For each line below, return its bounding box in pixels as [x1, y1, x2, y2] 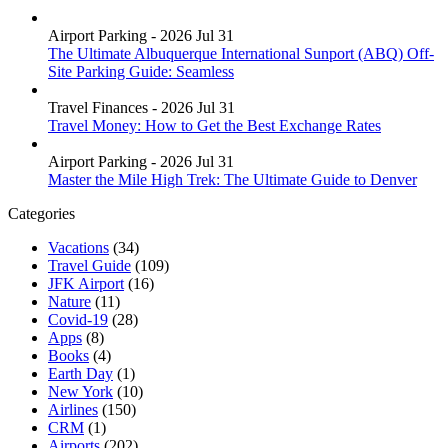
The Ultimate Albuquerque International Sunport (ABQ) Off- [48, 44, 434, 62]
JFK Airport [48, 274, 124, 292]
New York [48, 382, 113, 400]
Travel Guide [48, 256, 131, 274]
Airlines [48, 400, 98, 418]
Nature [48, 292, 91, 310]
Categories [8, 204, 75, 222]
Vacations [48, 238, 109, 256]
